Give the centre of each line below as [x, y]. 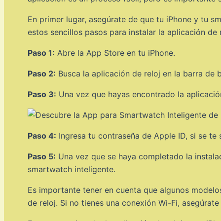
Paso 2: [42, 73]
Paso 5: [42, 156]
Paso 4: [42, 135]
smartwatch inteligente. [72, 169]
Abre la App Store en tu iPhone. [115, 53]
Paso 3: [42, 94]
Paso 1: [41, 53]
